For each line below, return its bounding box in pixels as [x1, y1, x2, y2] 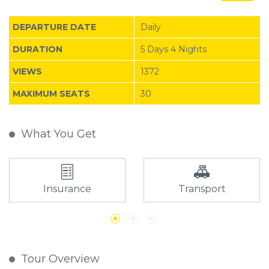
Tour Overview [21, 252, 100, 265]
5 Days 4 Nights [141, 44, 207, 55]
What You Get [21, 127, 96, 141]
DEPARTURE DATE [13, 22, 96, 32]
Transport [178, 183, 226, 195]
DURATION [13, 44, 62, 55]
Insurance [43, 183, 91, 195]
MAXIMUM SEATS [13, 88, 90, 99]
